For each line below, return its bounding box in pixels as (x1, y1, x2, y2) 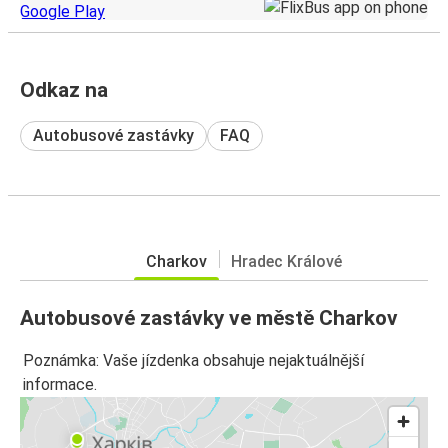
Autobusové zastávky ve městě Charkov (20, 305, 398, 330)
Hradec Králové (231, 251, 342, 271)
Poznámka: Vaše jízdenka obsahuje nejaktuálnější (23, 351, 364, 371)
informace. (23, 375, 97, 395)
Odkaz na (20, 77, 108, 102)
